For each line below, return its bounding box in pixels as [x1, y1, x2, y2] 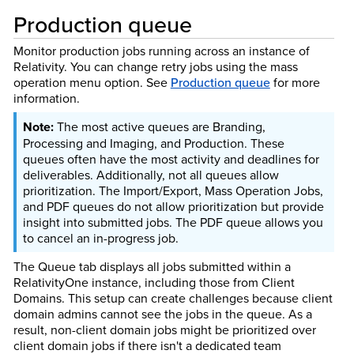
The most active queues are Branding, [56, 117, 265, 135]
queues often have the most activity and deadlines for [22, 149, 319, 168]
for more [269, 73, 320, 91]
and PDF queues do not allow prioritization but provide [22, 197, 324, 215]
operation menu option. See [13, 73, 171, 91]
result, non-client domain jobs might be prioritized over [13, 320, 316, 338]
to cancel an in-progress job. [22, 228, 179, 247]
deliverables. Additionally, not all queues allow [22, 165, 279, 183]
